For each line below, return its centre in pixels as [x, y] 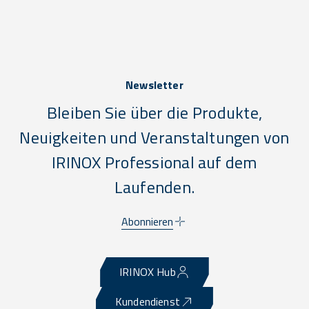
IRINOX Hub [148, 272]
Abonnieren [148, 222]
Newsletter [154, 85]
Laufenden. [154, 187]
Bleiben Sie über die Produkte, [154, 113]
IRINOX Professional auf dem [154, 162]
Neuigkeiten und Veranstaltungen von [154, 138]
